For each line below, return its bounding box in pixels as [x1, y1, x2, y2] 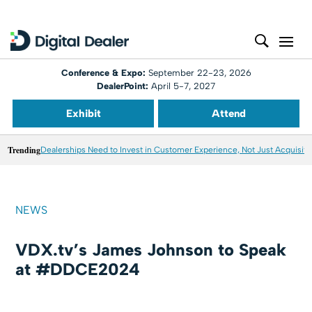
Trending [8, 144, 41, 156]
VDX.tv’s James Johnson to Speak [15, 240, 287, 260]
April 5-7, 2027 [148, 81, 215, 91]
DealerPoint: [97, 81, 148, 91]
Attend [212, 107, 246, 120]
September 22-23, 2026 [148, 68, 251, 78]
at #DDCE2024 [15, 259, 141, 279]
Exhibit [65, 107, 101, 120]
